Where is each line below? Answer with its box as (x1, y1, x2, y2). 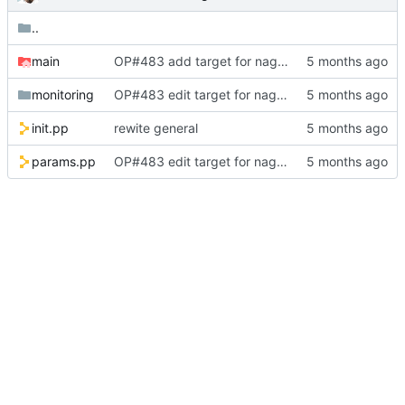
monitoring (32, 87, 94, 103)
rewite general (114, 120, 198, 137)
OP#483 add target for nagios (278, 53, 288, 70)
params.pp (32, 154, 96, 170)
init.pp (32, 120, 69, 137)
